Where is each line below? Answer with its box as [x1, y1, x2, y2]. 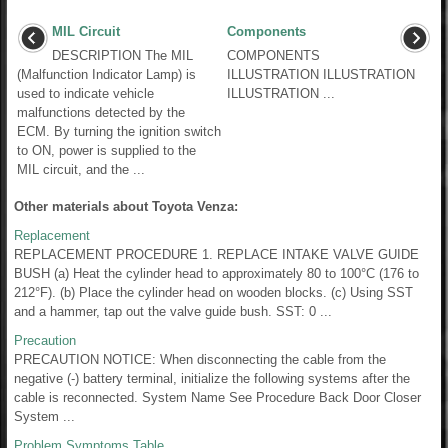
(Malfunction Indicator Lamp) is [17, 66, 196, 82]
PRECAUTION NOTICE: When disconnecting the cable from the [14, 351, 386, 367]
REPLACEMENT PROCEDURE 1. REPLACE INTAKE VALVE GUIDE [14, 246, 419, 262]
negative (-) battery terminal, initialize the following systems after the [14, 370, 410, 386]
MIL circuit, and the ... [17, 161, 145, 177]
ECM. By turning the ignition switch [17, 123, 221, 139]
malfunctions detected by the [17, 104, 185, 120]
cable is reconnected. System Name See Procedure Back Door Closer [14, 389, 421, 405]
